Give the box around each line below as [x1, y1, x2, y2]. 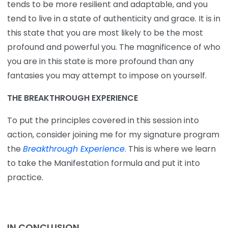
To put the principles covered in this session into [7, 115, 199, 127]
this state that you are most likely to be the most [7, 27, 203, 39]
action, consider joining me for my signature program [7, 129, 219, 141]
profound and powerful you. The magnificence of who [7, 41, 220, 53]
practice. [7, 172, 43, 184]
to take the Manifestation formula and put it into [7, 157, 200, 169]
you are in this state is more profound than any [7, 55, 194, 68]
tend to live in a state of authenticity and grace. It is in [7, 13, 220, 25]
